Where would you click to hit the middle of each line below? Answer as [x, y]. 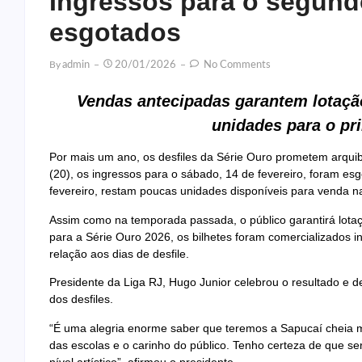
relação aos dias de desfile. [119, 253]
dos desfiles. [81, 299]
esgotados [115, 32]
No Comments [236, 65]
